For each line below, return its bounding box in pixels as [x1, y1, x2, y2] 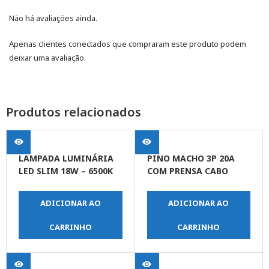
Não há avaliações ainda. [9, 13, 97, 24]
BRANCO [147, 178, 183, 190]
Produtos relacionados [6, 104, 141, 121]
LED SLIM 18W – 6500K [19, 165, 113, 177]
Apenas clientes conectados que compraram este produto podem [9, 38, 246, 50]
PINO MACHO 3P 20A [147, 153, 235, 165]
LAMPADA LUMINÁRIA [19, 153, 113, 165]
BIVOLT [19, 178, 51, 190]
